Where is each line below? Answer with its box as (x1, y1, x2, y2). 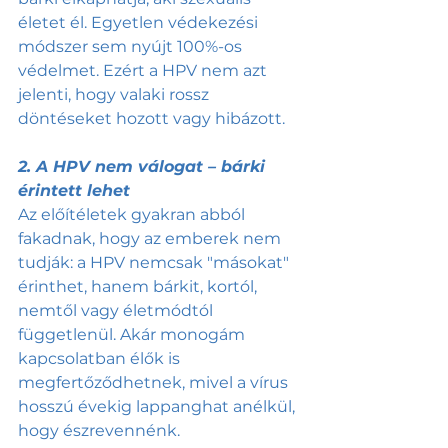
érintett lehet (18, 181, 130, 201)
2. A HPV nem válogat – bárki (18, 157, 270, 177)
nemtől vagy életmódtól (18, 301, 217, 321)
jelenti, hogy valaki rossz (18, 85, 213, 105)
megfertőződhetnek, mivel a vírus (18, 373, 292, 393)
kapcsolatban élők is (18, 349, 184, 369)
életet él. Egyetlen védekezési (18, 13, 262, 33)
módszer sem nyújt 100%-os (18, 37, 246, 57)
